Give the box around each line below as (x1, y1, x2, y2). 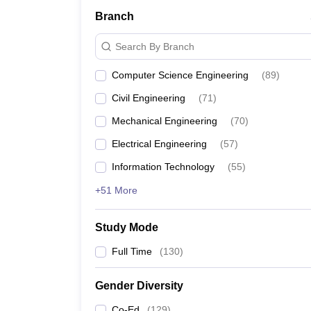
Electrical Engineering (112, 138, 207, 149)
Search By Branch (115, 40, 194, 52)
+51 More (95, 185, 137, 196)
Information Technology (112, 161, 215, 172)
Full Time (112, 246, 152, 257)
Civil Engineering (112, 92, 185, 103)
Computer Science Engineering (112, 69, 249, 81)
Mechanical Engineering (112, 115, 217, 126)
